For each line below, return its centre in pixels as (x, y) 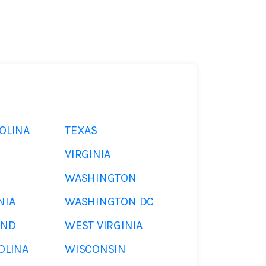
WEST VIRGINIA (104, 225)
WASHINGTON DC (110, 202)
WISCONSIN (96, 249)
